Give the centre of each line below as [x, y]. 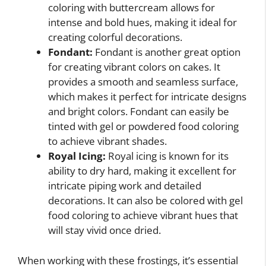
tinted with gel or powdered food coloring [143, 126]
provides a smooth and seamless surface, [143, 82]
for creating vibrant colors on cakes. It [134, 67]
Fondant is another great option [167, 52]
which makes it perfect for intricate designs [147, 97]
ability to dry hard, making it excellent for [142, 171]
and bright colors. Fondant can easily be [139, 112]
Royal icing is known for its [167, 156]
